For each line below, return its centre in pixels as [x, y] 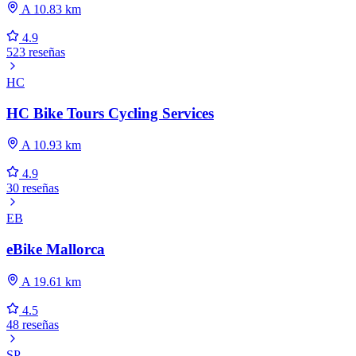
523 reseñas [36, 52]
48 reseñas [33, 324]
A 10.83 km [50, 10]
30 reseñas [33, 188]
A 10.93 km [50, 145]
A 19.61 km [50, 281]
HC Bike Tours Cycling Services [110, 113]
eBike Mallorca [56, 250]
